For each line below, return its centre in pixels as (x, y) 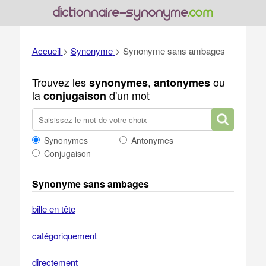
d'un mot (128, 95)
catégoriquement (64, 235)
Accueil (46, 51)
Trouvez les (60, 82)
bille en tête (53, 209)
